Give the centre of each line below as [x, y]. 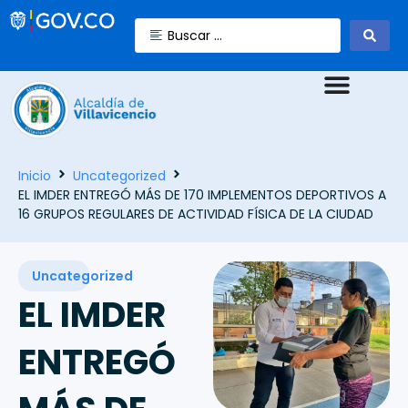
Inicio [35, 176]
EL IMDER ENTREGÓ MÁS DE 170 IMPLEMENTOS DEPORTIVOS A [202, 195]
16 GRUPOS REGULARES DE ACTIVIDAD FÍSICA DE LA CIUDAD [196, 214]
